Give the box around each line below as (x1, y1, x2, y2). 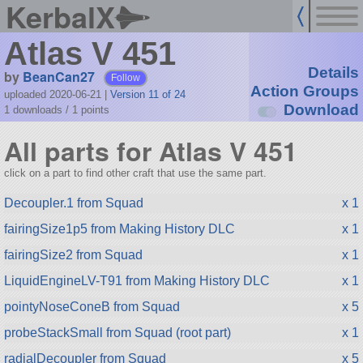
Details (307, 64, 359, 82)
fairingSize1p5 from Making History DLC (3, 221, 235, 236)
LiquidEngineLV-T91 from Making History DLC (3, 273, 270, 288)
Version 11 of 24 (109, 88, 186, 100)
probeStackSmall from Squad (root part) (3, 325, 231, 340)
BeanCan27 (22, 66, 95, 86)
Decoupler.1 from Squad (3, 195, 143, 210)
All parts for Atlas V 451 (3, 132, 297, 170)
